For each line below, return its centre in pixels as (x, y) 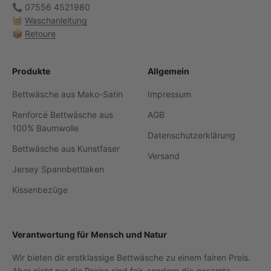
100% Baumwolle (45, 128)
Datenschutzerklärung (191, 135)
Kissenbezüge (40, 189)
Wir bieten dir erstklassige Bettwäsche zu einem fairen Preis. (131, 257)
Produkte (31, 71)
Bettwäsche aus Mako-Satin (67, 94)
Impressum (169, 94)
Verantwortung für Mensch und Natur (90, 234)
